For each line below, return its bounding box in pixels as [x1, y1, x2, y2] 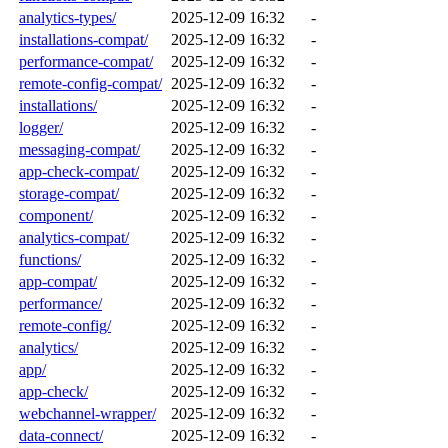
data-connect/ [19, 426, 103, 444]
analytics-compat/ [19, 228, 129, 246]
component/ [19, 206, 93, 224]
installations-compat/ [19, 30, 148, 48]
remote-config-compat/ [19, 74, 162, 92]
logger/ [19, 118, 63, 136]
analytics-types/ [19, 8, 116, 26]
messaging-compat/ [19, 140, 140, 158]
